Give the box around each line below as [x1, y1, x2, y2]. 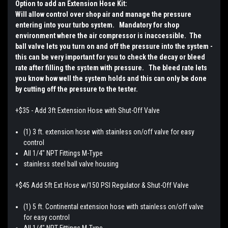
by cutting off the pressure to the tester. [15, 84, 138, 93]
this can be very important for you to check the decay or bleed [15, 52, 205, 61]
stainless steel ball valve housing [23, 159, 119, 168]
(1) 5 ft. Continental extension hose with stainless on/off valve [23, 202, 204, 211]
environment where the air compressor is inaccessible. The [15, 31, 202, 40]
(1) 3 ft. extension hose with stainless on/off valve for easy [23, 127, 195, 136]
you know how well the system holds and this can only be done [15, 74, 207, 82]
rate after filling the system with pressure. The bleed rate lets [15, 63, 207, 72]
